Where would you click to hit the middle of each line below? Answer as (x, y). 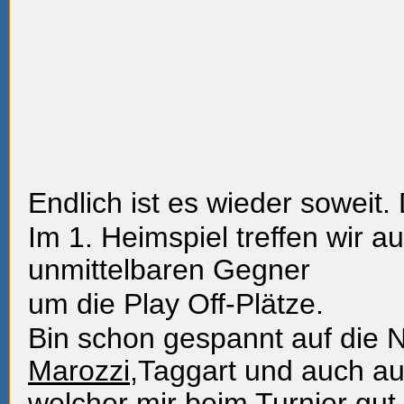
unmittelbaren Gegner (169, 270)
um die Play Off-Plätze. (176, 304)
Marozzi (79, 371)
